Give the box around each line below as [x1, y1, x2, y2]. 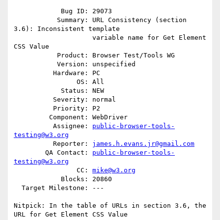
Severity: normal [14, 96, 53, 104]
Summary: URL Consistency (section [14, 16, 57, 24]
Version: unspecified [14, 60, 57, 68]
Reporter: [53, 140, 92, 148]
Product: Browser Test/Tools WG [14, 52, 57, 59]
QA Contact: [45, 149, 92, 157]
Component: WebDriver [14, 113, 49, 121]
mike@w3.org [92, 166, 136, 174]
